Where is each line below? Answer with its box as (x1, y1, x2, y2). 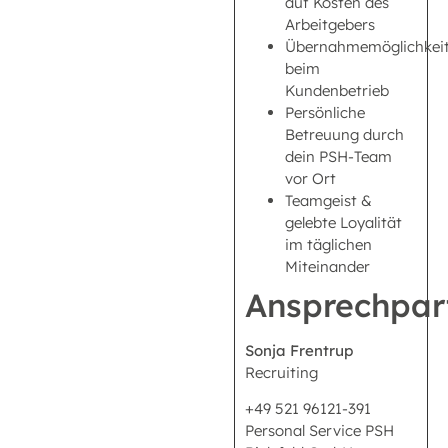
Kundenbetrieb (285, 80, 389, 100)
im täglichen (285, 234, 372, 254)
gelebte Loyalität (285, 212, 402, 232)
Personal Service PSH (245, 421, 394, 441)
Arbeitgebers (285, 14, 375, 34)
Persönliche (285, 102, 365, 122)
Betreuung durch (285, 124, 404, 144)
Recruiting (245, 362, 318, 382)
